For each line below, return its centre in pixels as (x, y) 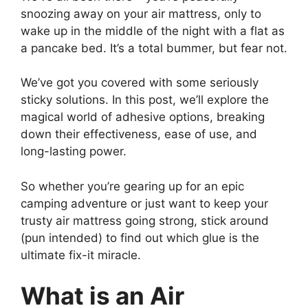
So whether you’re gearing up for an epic (132, 186)
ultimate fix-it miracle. (81, 255)
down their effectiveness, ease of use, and (139, 134)
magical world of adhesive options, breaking (143, 117)
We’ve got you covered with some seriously (140, 83)
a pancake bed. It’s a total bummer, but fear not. (154, 48)
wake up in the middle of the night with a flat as (153, 31)
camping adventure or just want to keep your (144, 203)
